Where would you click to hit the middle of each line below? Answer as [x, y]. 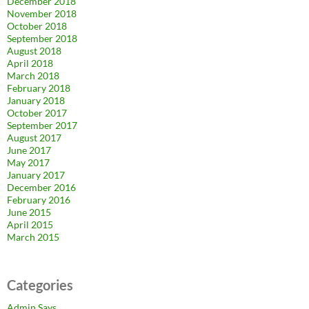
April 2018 [30, 63]
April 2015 [30, 224]
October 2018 [37, 26]
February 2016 [39, 199]
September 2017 [42, 125]
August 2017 [34, 137]
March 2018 [33, 75]
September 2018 [42, 38]
